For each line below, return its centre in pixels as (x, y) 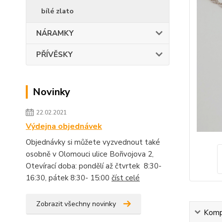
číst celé (126, 178)
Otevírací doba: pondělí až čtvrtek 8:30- (94, 166)
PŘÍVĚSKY (55, 55)
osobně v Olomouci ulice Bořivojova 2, (90, 154)
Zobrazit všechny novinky (76, 204)
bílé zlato (57, 11)
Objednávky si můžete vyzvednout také (93, 142)
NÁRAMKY (55, 33)
